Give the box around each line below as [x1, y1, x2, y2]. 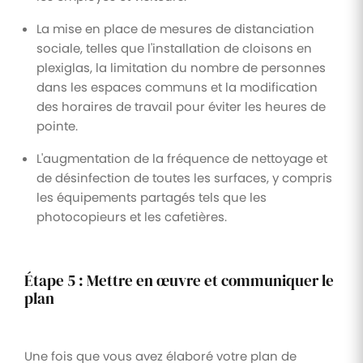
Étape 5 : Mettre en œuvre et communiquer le [24, 270, 334, 291]
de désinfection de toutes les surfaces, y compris [36, 169, 332, 186]
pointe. [36, 117, 78, 135]
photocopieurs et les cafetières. [36, 207, 227, 225]
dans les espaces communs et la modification [36, 78, 318, 96]
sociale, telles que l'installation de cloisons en [36, 39, 312, 57]
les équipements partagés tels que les [36, 188, 267, 206]
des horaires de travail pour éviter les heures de [36, 97, 326, 115]
